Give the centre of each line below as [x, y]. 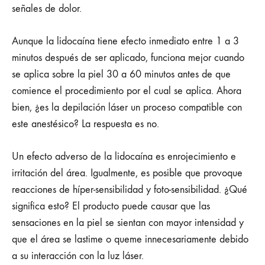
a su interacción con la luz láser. [79, 256]
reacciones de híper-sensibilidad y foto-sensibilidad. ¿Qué [130, 189]
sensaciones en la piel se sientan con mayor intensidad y [128, 222]
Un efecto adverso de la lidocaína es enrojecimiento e [124, 156]
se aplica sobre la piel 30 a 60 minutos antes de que [121, 74]
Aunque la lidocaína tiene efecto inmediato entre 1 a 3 [125, 41]
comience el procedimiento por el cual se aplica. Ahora [127, 91]
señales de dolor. [48, 8]
